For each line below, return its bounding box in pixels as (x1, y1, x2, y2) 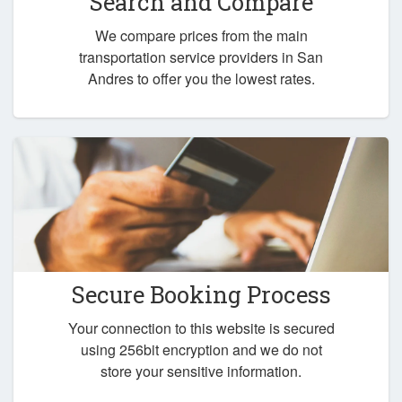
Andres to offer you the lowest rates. (87, 67, 315, 89)
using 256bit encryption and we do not (80, 338, 322, 360)
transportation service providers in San (79, 46, 323, 67)
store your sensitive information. (100, 360, 301, 381)
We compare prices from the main (94, 24, 308, 46)
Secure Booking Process (71, 279, 331, 310)
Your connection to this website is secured (67, 317, 335, 338)
